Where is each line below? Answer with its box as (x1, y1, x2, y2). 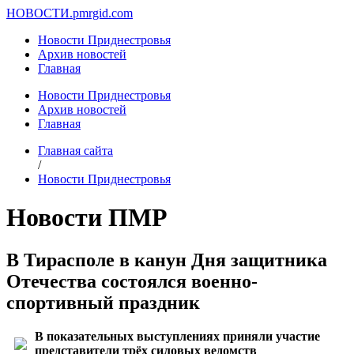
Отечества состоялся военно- (6, 270, 258, 292)
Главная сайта (38, 144, 113, 157)
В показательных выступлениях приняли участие (35, 329, 320, 343)
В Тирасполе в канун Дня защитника (6, 249, 327, 270)
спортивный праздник (6, 292, 200, 313)
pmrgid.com (73, 6, 133, 20)
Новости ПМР (6, 203, 168, 232)
